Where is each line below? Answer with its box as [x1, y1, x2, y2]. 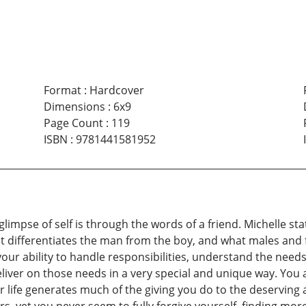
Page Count [43, 115, 103, 131]
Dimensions [43, 99, 105, 115]
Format [43, 83, 81, 98]
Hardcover [89, 83, 144, 98]
